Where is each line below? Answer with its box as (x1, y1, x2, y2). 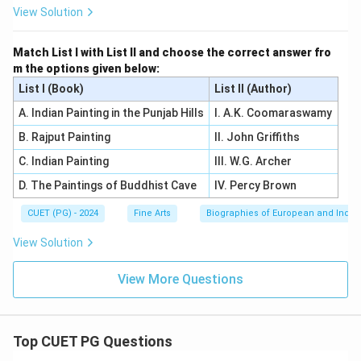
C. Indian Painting (18, 155, 109, 168)
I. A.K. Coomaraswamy (214, 106, 332, 119)
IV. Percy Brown (214, 179, 297, 192)
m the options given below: (13, 62, 160, 75)
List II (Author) (214, 82, 292, 95)
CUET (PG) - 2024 (27, 208, 98, 218)
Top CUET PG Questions (13, 333, 172, 350)
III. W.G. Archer (214, 155, 292, 168)
